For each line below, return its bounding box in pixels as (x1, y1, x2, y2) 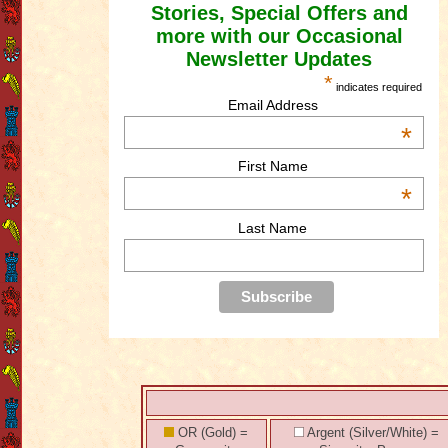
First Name (237, 158, 308, 175)
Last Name (238, 219, 308, 236)
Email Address (227, 97, 318, 113)
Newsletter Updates (186, 48, 373, 70)
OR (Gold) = (174, 425, 249, 440)
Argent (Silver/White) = (303, 425, 439, 440)
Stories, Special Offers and (150, 2, 408, 24)
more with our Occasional (155, 25, 403, 47)
